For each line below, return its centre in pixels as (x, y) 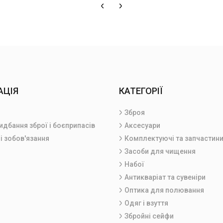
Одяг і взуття (146, 203)
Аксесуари (142, 125)
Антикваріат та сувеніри (165, 177)
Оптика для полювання (164, 190)
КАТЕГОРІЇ (141, 91)
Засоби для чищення (160, 151)
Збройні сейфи (149, 216)
